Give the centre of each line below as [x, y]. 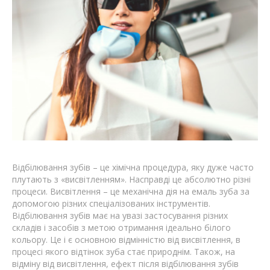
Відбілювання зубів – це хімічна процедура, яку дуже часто [133, 168]
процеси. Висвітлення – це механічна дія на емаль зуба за [131, 192]
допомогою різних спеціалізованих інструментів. [111, 204]
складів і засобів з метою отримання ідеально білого [121, 228]
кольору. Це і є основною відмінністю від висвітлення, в [126, 240]
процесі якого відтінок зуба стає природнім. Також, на [124, 252]
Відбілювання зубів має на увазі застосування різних [120, 216]
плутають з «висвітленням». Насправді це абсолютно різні [131, 180]
